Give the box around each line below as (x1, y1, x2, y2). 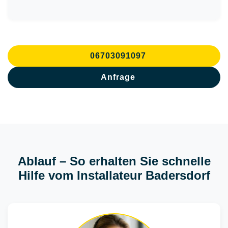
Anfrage (101, 73, 135, 81)
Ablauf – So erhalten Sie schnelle (17, 154, 211, 168)
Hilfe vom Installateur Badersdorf (18, 168, 210, 182)
